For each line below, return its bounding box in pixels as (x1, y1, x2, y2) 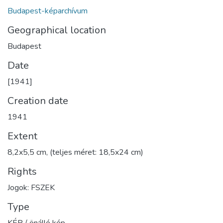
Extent (7, 129, 37, 143)
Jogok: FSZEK (7, 182, 55, 193)
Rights (7, 164, 37, 178)
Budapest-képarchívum (7, 5, 88, 16)
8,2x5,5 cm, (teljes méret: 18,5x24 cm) (7, 146, 143, 158)
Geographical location (7, 23, 106, 37)
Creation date (7, 94, 68, 108)
